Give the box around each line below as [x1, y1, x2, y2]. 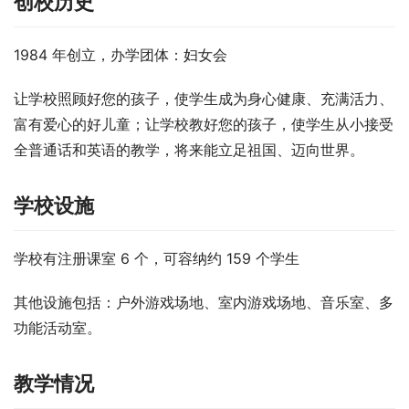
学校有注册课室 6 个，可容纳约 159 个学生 [14, 249, 299, 268]
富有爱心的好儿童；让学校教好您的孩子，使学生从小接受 [14, 115, 393, 134]
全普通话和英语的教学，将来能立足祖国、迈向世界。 [14, 141, 364, 160]
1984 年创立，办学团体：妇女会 [14, 46, 227, 65]
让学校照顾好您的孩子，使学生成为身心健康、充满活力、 [14, 89, 393, 109]
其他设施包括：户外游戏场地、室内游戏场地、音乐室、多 [14, 293, 393, 312]
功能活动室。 [14, 319, 101, 338]
